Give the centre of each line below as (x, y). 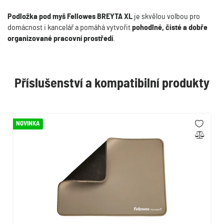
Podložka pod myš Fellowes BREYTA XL (70, 16)
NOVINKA (28, 124)
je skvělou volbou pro (166, 16)
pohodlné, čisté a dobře (170, 27)
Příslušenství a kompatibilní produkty (112, 83)
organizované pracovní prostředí (60, 38)
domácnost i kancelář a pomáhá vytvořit (70, 27)
